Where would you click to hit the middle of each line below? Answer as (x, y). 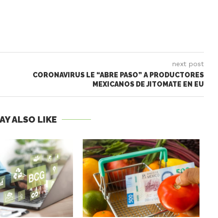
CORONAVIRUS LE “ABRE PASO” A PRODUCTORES (118, 75)
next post (188, 64)
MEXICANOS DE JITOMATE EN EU (148, 84)
